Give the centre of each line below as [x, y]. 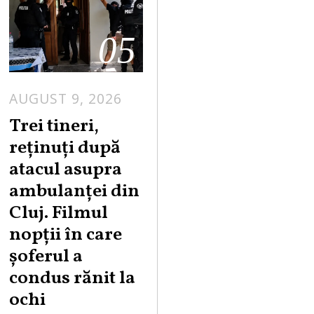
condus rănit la [73, 278]
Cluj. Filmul [59, 213]
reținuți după [65, 148]
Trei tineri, [54, 126]
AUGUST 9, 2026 [66, 99]
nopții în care [66, 235]
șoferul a [46, 257]
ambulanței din [75, 191]
